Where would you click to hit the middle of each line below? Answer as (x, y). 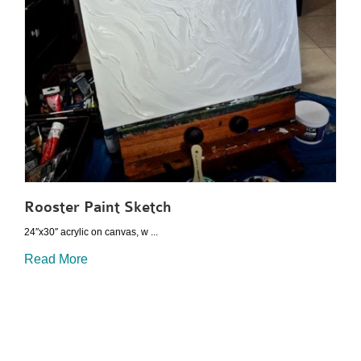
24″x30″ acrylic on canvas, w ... (91, 232)
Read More (56, 259)
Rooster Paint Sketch (98, 207)
